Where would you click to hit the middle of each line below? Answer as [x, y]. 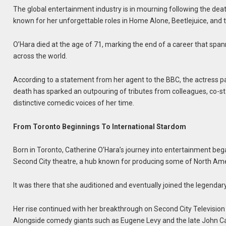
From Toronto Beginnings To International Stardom [100, 126]
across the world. [40, 56]
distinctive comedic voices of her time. [74, 103]
